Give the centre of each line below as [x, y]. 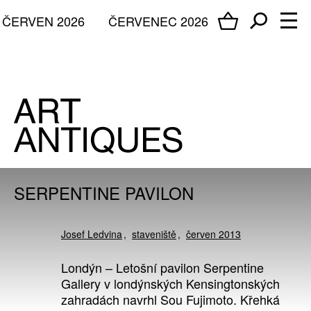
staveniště [154, 234]
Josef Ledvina [91, 234]
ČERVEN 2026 [43, 20]
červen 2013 [213, 234]
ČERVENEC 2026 [158, 20]
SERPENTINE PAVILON [104, 193]
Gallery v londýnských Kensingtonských [170, 284]
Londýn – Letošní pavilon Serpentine [162, 268]
